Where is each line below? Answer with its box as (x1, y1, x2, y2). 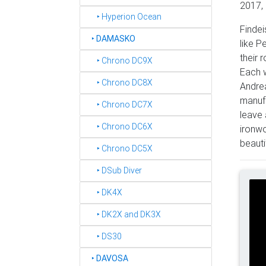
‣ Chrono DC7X (86, 99, 153, 110)
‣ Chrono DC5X (86, 143, 153, 154)
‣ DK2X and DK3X (86, 209, 161, 220)
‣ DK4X (86, 187, 122, 198)
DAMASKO (96, 33, 135, 44)
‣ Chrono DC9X (86, 55, 153, 66)
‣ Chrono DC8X (86, 77, 153, 88)
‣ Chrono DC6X (86, 121, 153, 132)
